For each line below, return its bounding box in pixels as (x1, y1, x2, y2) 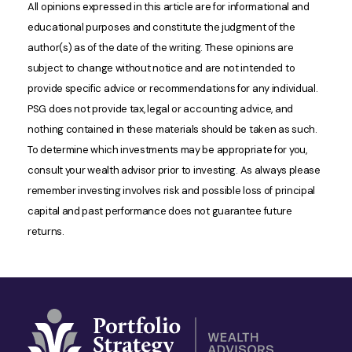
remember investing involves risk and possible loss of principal (27, 184, 316, 197)
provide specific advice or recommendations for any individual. (27, 82, 318, 95)
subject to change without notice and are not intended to (27, 61, 295, 75)
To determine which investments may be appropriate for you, (27, 143, 307, 156)
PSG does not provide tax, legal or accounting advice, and (27, 102, 293, 115)
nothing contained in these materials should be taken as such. (27, 123, 317, 136)
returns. (27, 225, 64, 238)
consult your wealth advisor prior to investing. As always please (27, 163, 321, 177)
